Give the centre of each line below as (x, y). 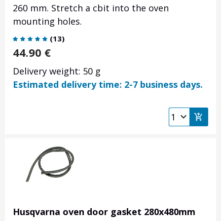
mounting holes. (47, 21)
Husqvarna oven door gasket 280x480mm (104, 212)
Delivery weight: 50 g (57, 71)
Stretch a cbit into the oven (110, 8)
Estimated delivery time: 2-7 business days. (108, 85)
